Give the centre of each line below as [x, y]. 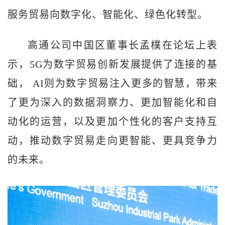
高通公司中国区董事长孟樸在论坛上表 [123, 45]
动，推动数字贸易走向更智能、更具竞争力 [113, 141]
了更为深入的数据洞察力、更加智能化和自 [113, 102]
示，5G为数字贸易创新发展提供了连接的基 [113, 64]
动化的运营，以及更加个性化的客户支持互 [113, 122]
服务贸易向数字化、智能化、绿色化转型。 [108, 15]
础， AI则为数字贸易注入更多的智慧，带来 [113, 83]
